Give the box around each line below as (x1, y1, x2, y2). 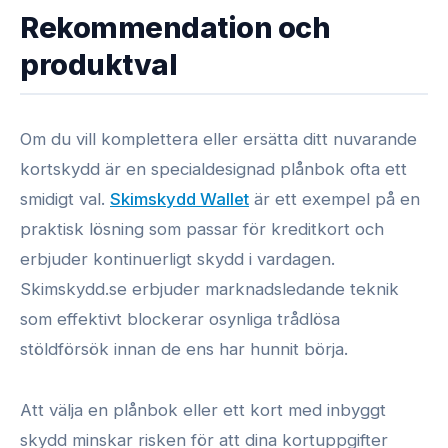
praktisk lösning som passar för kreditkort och (20, 219, 384, 240)
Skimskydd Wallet (110, 189, 249, 210)
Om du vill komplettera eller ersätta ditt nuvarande (20, 129, 417, 150)
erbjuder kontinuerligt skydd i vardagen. (20, 249, 335, 270)
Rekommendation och (20, 10, 330, 46)
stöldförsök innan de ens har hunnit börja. (20, 339, 348, 360)
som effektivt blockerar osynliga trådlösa (20, 309, 340, 330)
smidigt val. (20, 189, 110, 210)
